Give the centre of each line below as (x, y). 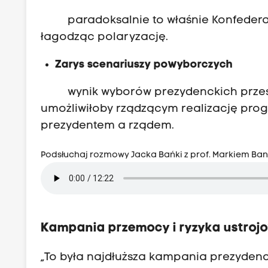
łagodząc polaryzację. (105, 37)
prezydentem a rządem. (108, 126)
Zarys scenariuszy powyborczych (144, 65)
